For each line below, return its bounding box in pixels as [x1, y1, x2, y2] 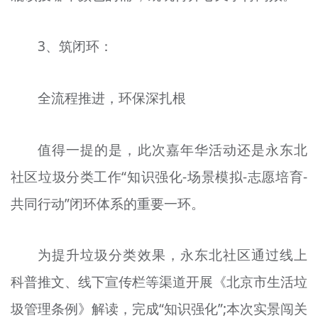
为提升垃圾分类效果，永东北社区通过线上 [38, 246, 308, 265]
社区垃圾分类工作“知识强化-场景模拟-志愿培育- [10, 167, 308, 186]
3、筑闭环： [38, 37, 114, 56]
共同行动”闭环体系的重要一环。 [10, 194, 204, 213]
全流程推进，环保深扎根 [38, 88, 187, 107]
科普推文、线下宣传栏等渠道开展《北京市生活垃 [10, 273, 308, 292]
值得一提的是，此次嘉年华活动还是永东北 [38, 140, 308, 159]
